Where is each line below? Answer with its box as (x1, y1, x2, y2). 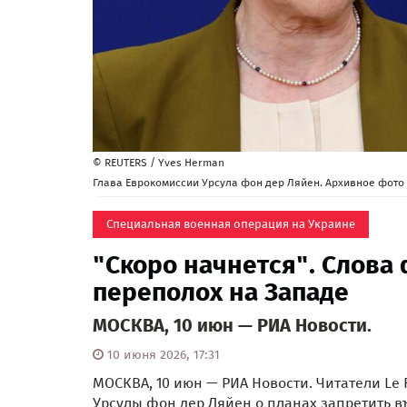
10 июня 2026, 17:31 (104, 347, 220, 363)
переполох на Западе (93, 277, 349, 308)
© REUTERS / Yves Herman (93, 156, 224, 170)
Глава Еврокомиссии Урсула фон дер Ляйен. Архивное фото (93, 176, 404, 190)
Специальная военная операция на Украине (106, 217, 355, 232)
